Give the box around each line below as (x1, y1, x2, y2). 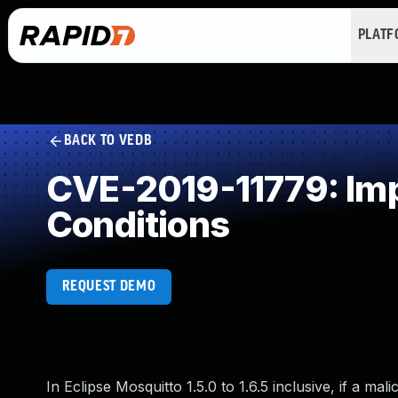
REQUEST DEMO (61, 279, 156, 294)
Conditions (46, 203, 229, 246)
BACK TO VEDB (63, 133, 153, 148)
